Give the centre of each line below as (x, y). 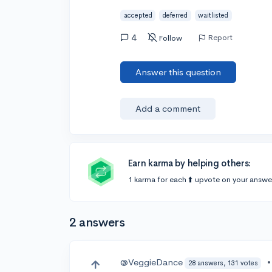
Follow (171, 38)
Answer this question (178, 72)
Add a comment (168, 108)
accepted (138, 15)
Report (220, 37)
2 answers (97, 223)
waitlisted (213, 15)
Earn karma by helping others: (189, 163)
